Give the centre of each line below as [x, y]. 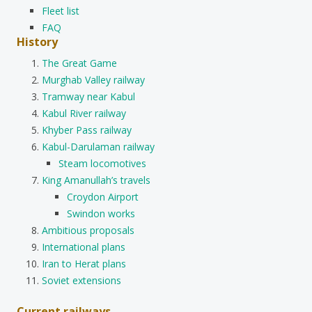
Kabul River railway [84, 113]
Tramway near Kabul [88, 96]
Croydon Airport [103, 196]
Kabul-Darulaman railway [98, 146]
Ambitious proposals [88, 230]
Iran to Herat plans [84, 263]
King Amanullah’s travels [96, 180]
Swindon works [101, 213]
